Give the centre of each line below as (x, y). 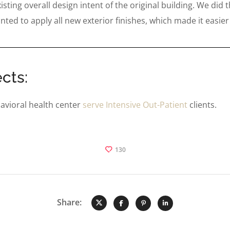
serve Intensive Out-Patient (135, 104)
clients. (202, 104)
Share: (69, 202)
